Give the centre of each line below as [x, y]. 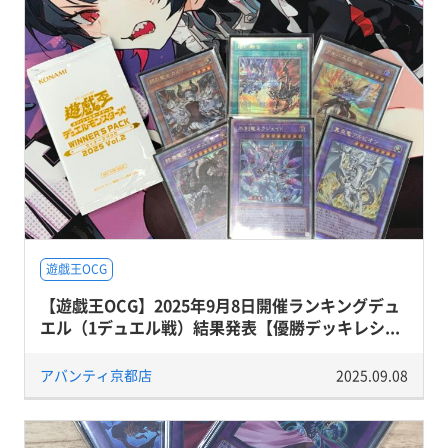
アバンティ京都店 [95, 374]
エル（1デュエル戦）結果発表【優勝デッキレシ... [219, 326]
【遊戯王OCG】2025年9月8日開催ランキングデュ [219, 304]
